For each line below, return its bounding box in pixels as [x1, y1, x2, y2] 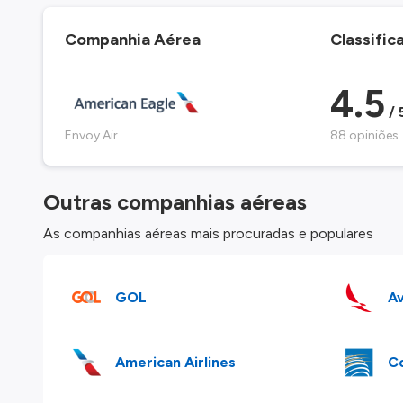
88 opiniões [329, 127, 399, 143]
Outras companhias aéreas [43, 188, 307, 215]
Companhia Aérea [65, 30, 201, 49]
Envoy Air [65, 127, 118, 143]
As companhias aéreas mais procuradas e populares [43, 224, 373, 242]
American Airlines [115, 353, 236, 371]
